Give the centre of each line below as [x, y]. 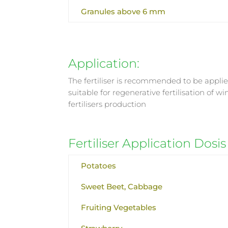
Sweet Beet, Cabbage [122, 186]
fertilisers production [107, 104]
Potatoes [99, 165]
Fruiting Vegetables [119, 207]
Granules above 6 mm [123, 12]
